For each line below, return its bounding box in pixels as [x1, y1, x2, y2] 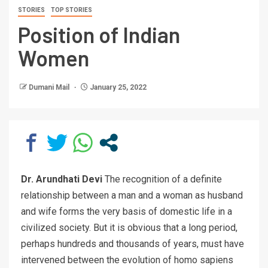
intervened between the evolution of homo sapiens [21, 254, 233, 266]
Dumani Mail [29, 83, 71, 92]
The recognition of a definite [102, 173, 222, 185]
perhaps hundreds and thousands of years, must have [21, 238, 244, 250]
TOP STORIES [51, 7, 92, 14]
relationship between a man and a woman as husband [21, 190, 243, 202]
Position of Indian [18, 22, 180, 48]
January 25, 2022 [88, 83, 147, 92]
